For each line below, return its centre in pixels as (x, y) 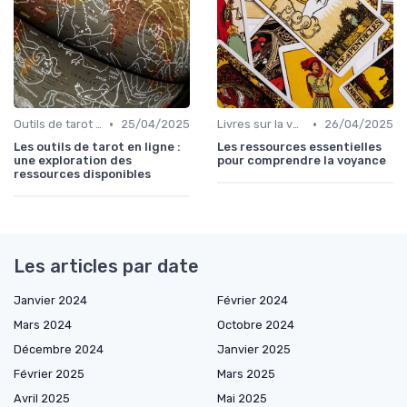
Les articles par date (106, 267)
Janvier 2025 (254, 350)
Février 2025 (49, 374)
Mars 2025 (246, 374)
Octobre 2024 (256, 325)
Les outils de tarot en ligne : (97, 147)
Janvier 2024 (50, 301)
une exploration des (73, 161)
